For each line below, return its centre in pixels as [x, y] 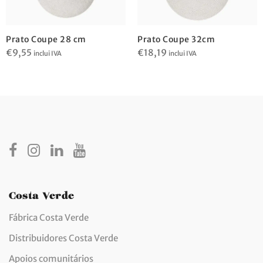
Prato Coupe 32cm [176, 39]
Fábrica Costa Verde [49, 217]
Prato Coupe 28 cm [46, 39]
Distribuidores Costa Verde [63, 238]
